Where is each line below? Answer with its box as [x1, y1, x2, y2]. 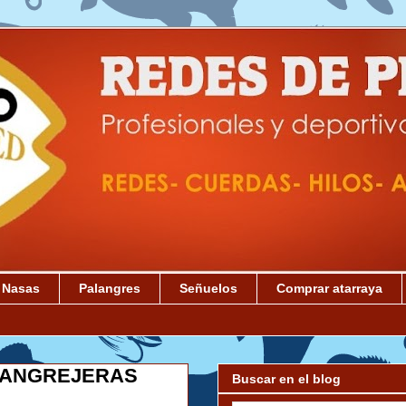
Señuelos [179, 281, 237, 296]
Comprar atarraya [276, 281, 382, 296]
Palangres [79, 281, 140, 296]
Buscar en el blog [232, 371, 341, 386]
